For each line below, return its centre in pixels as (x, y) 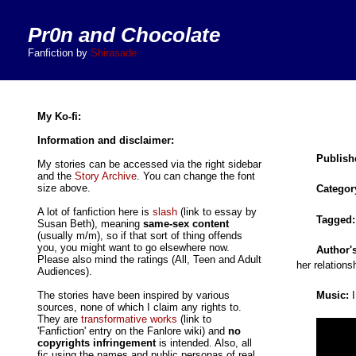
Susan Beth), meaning (90, 224)
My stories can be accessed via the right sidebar (149, 164)
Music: (333, 295)
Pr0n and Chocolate (124, 35)
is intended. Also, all (203, 343)
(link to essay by (217, 212)
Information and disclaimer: (105, 141)
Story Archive (105, 176)
